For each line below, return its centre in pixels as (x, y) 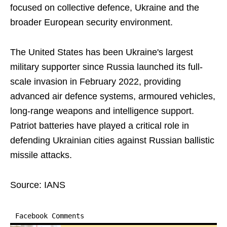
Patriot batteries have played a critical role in (100, 126)
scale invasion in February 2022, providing (96, 82)
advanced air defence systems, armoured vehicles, (113, 96)
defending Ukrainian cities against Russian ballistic (112, 140)
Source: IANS (38, 185)
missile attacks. (41, 155)
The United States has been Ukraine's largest (102, 52)
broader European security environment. (91, 22)
